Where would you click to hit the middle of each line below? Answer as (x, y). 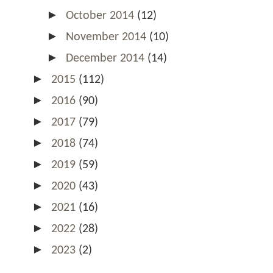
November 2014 (108, 37)
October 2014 (101, 16)
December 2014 (107, 58)
